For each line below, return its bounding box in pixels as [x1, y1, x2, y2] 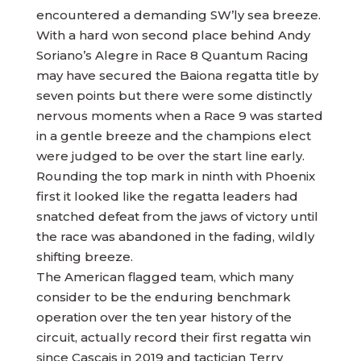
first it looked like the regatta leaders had [35, 189, 298, 204]
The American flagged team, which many [35, 269, 293, 284]
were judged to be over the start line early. [35, 148, 305, 164]
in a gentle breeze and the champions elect [35, 128, 311, 143]
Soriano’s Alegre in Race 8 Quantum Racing [35, 48, 309, 63]
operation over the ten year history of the [35, 309, 292, 325]
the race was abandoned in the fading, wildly [35, 229, 314, 244]
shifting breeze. [35, 249, 133, 264]
